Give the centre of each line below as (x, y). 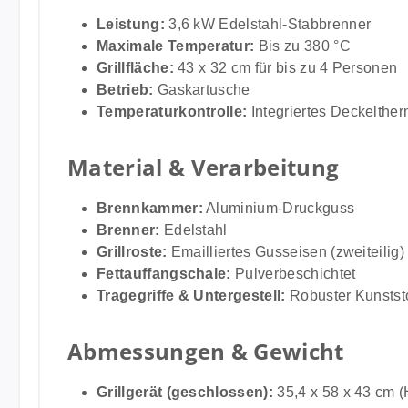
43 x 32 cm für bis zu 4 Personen (286, 68)
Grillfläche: (135, 68)
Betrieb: (125, 90)
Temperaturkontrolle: (172, 112)
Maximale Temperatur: (176, 46)
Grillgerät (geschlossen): (185, 392)
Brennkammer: (150, 208)
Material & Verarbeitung (204, 167)
